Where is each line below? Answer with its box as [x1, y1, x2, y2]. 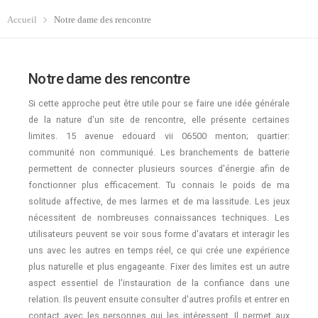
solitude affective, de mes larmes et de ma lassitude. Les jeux [28, 196, 290, 207]
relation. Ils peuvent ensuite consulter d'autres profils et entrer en [28, 294, 290, 305]
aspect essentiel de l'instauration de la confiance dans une [28, 278, 290, 289]
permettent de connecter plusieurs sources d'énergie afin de [28, 163, 290, 175]
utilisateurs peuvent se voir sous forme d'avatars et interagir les [28, 229, 290, 240]
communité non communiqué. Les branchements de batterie [28, 147, 290, 158]
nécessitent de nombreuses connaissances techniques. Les [28, 212, 290, 224]
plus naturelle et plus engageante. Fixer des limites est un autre [28, 261, 290, 273]
